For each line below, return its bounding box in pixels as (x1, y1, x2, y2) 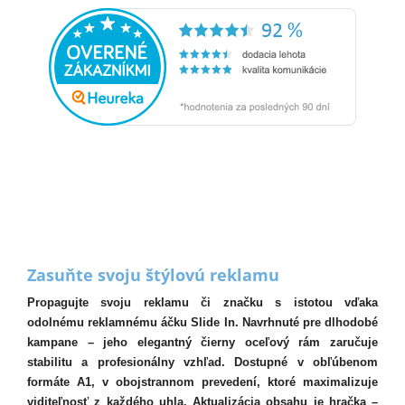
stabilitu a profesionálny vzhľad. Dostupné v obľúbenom (27, 355, 378, 369)
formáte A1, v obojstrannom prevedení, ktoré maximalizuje (27, 375, 378, 389)
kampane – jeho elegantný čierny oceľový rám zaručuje (27, 335, 378, 349)
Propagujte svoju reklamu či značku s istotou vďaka (27, 296, 378, 309)
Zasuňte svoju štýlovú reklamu (27, 264, 279, 286)
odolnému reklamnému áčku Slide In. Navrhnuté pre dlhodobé (27, 316, 378, 329)
